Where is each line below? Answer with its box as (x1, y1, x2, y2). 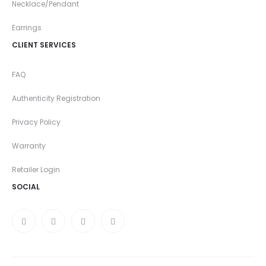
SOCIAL (12, 182, 40, 192)
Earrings (12, 23, 42, 33)
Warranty (12, 141, 46, 151)
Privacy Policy (12, 117, 61, 127)
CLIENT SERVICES (12, 40, 76, 50)
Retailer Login (12, 164, 60, 175)
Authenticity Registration (12, 93, 100, 103)
